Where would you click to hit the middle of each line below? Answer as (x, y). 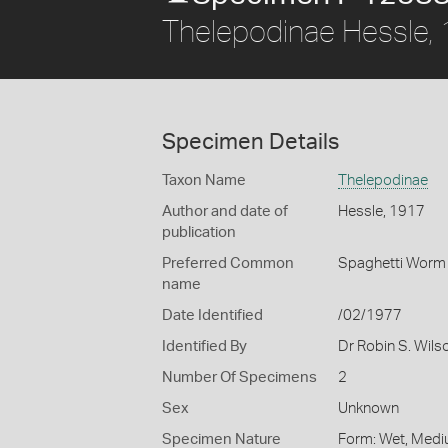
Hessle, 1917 (381, 211)
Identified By (204, 346)
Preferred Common (228, 263)
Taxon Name (204, 180)
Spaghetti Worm (391, 263)
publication (199, 232)
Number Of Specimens (239, 377)
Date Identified (212, 315)
